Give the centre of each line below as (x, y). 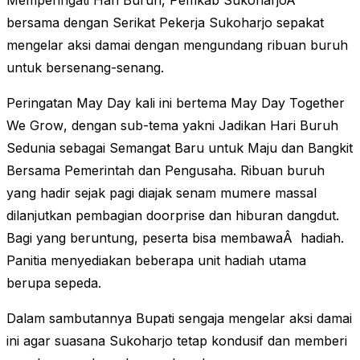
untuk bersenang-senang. (85, 68)
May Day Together (288, 103)
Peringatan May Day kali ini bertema (119, 103)
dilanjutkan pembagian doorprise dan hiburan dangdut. (173, 216)
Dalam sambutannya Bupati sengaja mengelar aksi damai (179, 319)
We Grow (35, 126)
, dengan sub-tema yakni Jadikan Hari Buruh (201, 126)
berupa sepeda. (54, 283)
